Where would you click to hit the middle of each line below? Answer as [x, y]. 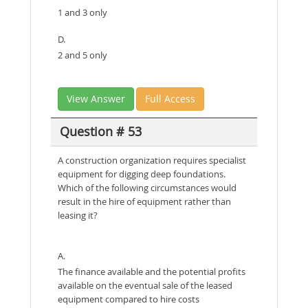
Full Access [170, 98]
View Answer [96, 98]
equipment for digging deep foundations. [142, 174]
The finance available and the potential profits [152, 271]
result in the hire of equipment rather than [144, 201]
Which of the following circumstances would [147, 187]
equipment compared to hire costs [129, 299]
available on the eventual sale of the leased [145, 285]
